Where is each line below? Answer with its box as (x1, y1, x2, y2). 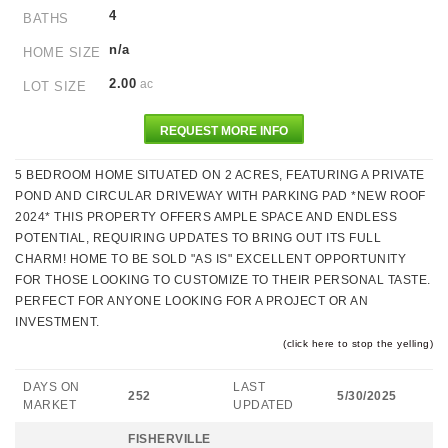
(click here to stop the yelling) (283, 338, 433, 349)
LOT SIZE (23, 79, 86, 94)
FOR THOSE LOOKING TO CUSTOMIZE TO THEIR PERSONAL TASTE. (15, 273, 431, 287)
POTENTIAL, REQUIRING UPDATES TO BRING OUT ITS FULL (15, 231, 381, 245)
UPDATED (233, 398, 294, 412)
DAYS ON (23, 380, 80, 394)
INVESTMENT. (15, 315, 100, 329)
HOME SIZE (23, 45, 101, 60)
